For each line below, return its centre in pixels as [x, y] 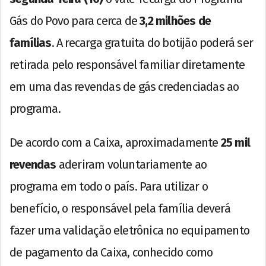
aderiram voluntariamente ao [132, 165]
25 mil [235, 143]
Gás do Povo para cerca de [75, 21]
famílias [31, 43]
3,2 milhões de [175, 21]
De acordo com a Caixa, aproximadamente [115, 143]
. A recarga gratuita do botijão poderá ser [152, 43]
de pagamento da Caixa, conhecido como [111, 253]
